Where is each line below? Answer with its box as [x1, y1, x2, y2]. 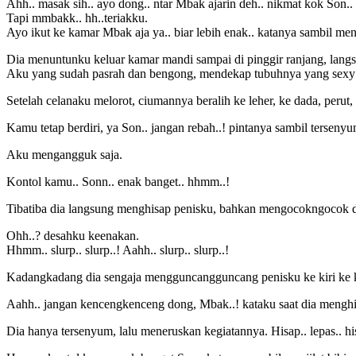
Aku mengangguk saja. [6, 147, 122, 161]
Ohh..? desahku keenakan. [6, 228, 139, 242]
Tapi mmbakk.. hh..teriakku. [6, 10, 148, 25]
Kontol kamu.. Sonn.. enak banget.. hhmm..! [6, 174, 230, 188]
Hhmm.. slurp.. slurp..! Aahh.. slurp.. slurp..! [6, 242, 229, 257]
